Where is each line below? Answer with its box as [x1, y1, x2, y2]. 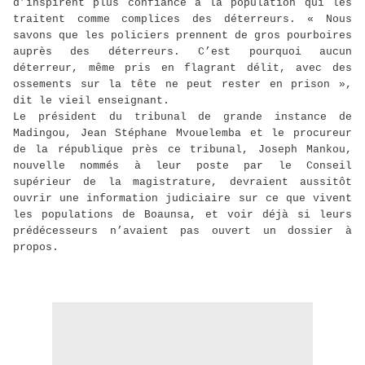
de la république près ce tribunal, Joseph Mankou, [13, 143, 352, 156]
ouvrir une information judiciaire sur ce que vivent [13, 192, 352, 205]
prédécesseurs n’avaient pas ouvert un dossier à [13, 225, 352, 238]
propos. [13, 241, 59, 254]
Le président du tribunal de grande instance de [13, 111, 352, 124]
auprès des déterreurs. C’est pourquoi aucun [13, 46, 352, 59]
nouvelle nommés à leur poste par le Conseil [13, 160, 352, 173]
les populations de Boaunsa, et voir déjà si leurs [13, 209, 352, 222]
